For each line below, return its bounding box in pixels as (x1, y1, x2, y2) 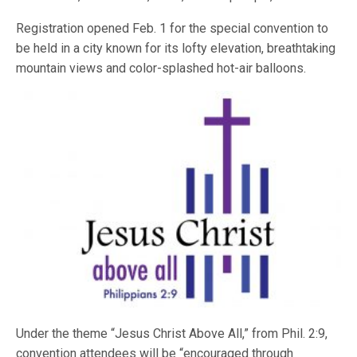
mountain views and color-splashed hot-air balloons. (16, 61, 307, 76)
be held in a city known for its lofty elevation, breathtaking (16, 41, 336, 56)
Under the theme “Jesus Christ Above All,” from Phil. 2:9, (16, 326, 328, 341)
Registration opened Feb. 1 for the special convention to (16, 21, 329, 36)
